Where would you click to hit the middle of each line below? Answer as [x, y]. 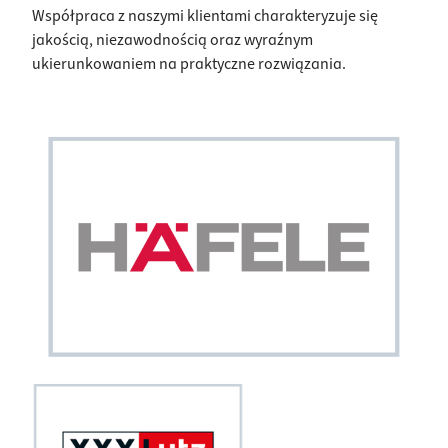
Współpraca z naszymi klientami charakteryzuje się [205, 16]
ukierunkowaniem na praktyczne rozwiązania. [189, 64]
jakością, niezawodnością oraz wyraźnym [172, 40]
